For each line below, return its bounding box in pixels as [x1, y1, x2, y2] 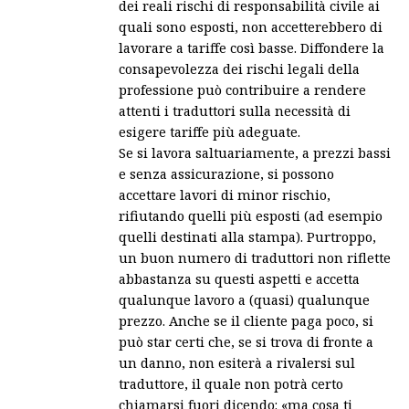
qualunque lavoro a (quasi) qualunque [119, 289, 370, 309]
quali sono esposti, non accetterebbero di [119, 16, 383, 36]
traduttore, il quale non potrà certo [119, 373, 343, 393]
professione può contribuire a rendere [119, 79, 366, 99]
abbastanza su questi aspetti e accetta [119, 268, 360, 288]
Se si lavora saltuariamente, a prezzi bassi [119, 142, 391, 162]
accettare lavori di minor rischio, [119, 184, 330, 204]
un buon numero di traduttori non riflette [119, 247, 391, 267]
